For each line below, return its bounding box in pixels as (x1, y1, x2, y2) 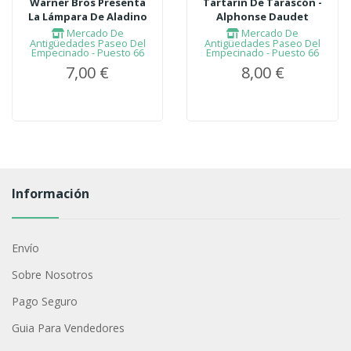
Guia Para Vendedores (11, 320, 125, 335)
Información (11, 184, 89, 202)
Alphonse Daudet (216, 9, 309, 24)
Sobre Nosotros (11, 266, 93, 282)
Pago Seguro (11, 293, 78, 309)
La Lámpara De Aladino (27, 9, 147, 24)
